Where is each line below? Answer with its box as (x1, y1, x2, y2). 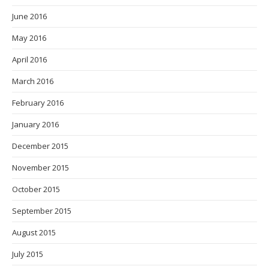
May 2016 (12, 32, 46, 43)
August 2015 (12, 226, 56, 238)
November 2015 (12, 162, 69, 173)
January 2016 (12, 118, 59, 130)
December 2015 (12, 140, 68, 151)
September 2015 (12, 205, 71, 216)
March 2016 (12, 75, 53, 86)
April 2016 (12, 53, 47, 65)
